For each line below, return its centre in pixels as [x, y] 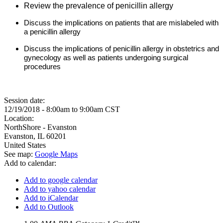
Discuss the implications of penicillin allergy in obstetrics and [121, 49]
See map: [19, 154]
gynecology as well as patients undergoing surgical [106, 58]
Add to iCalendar [51, 198]
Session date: [25, 100]
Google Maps [56, 154]
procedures [42, 67]
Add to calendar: [31, 163]
